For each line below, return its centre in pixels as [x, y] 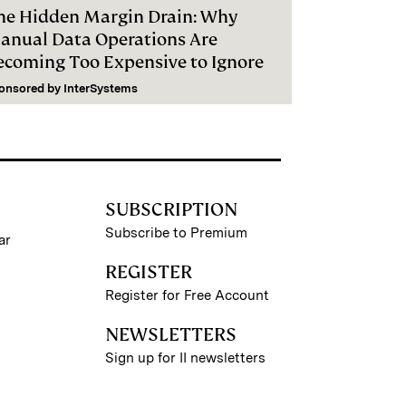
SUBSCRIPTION [171, 209]
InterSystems [101, 88]
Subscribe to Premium [176, 232]
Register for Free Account [187, 295]
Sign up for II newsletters [185, 358]
